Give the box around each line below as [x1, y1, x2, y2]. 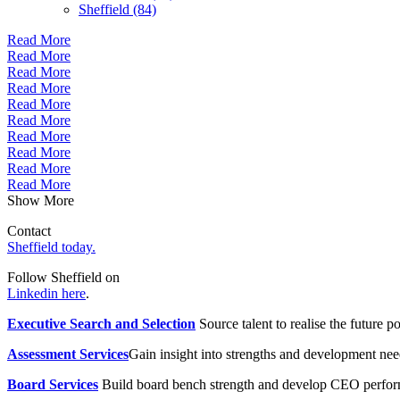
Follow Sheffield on [7, 269, 120, 285]
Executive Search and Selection [7, 315, 196, 331]
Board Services [7, 376, 98, 392]
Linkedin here [7, 285, 86, 301]
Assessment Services [7, 346, 129, 362]
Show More [7, 192, 74, 208]
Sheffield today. [7, 238, 96, 254]
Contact [7, 222, 51, 238]
